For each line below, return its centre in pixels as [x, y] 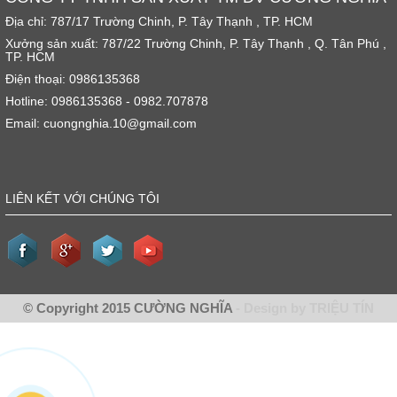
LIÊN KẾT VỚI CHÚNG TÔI [82, 198]
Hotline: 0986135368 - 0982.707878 [107, 101]
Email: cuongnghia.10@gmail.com [101, 123]
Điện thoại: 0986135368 [73, 78]
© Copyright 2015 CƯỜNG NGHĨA [129, 307]
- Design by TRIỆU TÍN [305, 307]
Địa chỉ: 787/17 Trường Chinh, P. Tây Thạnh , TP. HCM [159, 21]
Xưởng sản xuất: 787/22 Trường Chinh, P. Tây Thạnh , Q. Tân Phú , [196, 43]
